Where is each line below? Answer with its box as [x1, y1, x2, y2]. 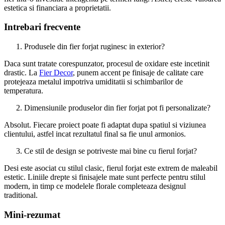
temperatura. [4, 86, 43, 95]
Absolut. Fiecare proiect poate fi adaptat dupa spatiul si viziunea [4, 121, 206, 130]
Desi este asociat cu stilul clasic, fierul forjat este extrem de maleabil [4, 164, 217, 173]
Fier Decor [39, 68, 73, 77]
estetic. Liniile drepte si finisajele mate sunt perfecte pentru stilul [4, 173, 205, 182]
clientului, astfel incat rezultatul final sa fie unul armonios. [4, 130, 186, 139]
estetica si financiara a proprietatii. [4, 3, 113, 12]
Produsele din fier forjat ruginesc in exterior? [24, 42, 165, 51]
